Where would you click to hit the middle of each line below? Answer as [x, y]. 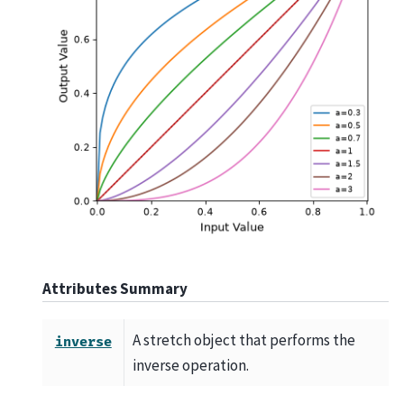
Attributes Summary [115, 288]
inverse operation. [190, 366]
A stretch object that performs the [243, 340]
